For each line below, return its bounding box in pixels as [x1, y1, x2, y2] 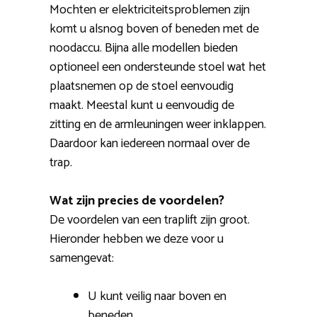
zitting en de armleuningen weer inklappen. [50, 114, 266, 136]
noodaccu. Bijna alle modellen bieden [50, 38, 238, 59]
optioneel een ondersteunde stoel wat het [50, 57, 266, 79]
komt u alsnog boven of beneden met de [50, 18, 259, 40]
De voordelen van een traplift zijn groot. [50, 209, 250, 231]
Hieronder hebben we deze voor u [50, 229, 224, 250]
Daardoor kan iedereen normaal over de [50, 133, 250, 155]
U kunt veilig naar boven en [88, 286, 226, 308]
